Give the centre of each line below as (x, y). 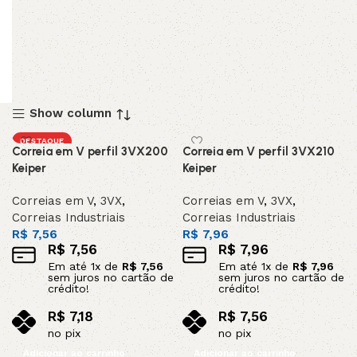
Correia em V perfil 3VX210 (259, 152)
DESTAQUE (42, 141)
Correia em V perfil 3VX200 (90, 152)
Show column (70, 113)
